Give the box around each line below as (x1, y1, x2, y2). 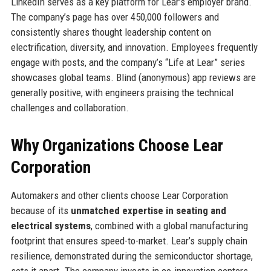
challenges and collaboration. (10, 101, 129, 114)
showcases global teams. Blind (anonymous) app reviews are (10, 71, 256, 83)
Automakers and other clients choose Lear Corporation (10, 189, 228, 201)
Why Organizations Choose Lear (10, 135, 223, 155)
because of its (10, 204, 71, 217)
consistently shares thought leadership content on (10, 25, 211, 38)
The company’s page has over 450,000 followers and (10, 10, 219, 23)
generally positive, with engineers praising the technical (10, 86, 233, 99)
